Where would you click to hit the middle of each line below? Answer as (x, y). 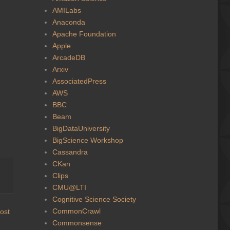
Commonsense (77, 223)
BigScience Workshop (88, 140)
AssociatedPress (79, 81)
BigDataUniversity (81, 128)
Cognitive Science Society (94, 199)
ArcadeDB (69, 57)
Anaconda (69, 22)
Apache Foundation (84, 34)
